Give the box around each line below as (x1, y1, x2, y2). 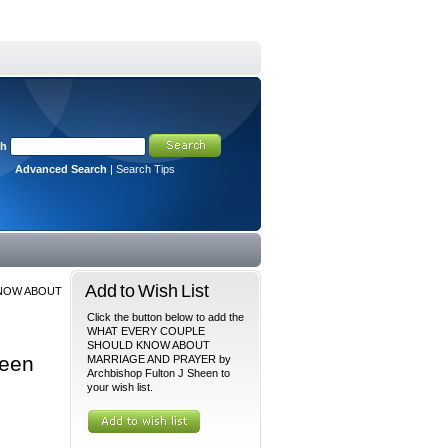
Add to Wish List (85, 280, 209, 301)
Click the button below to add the (87, 311, 244, 323)
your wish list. (87, 381, 153, 393)
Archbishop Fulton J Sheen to (87, 367, 230, 379)
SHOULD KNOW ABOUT (87, 339, 210, 351)
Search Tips (116, 163, 175, 176)
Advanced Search (15, 163, 107, 176)
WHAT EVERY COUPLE (87, 325, 205, 337)
